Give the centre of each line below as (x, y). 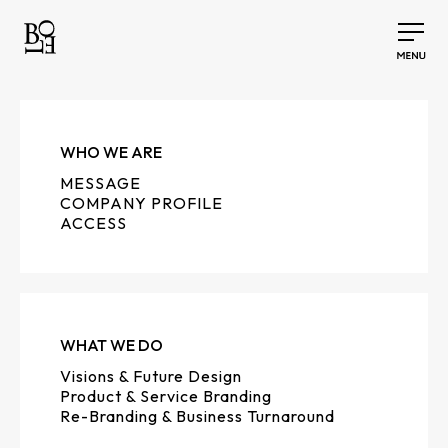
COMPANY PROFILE (141, 203)
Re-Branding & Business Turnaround (197, 416)
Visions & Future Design (151, 376)
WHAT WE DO (111, 345)
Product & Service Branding (166, 396)
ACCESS (93, 223)
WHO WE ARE (111, 152)
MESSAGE (100, 183)
